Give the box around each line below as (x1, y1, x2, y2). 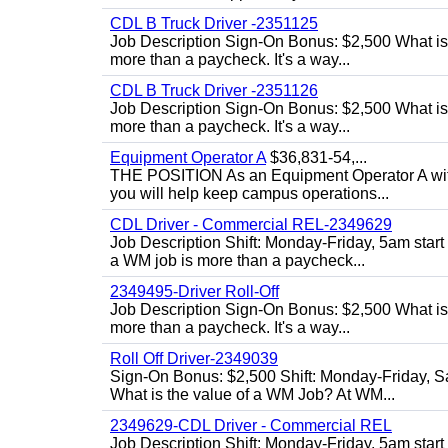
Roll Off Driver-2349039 (110, 350, 278, 367)
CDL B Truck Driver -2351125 (110, 15, 318, 32)
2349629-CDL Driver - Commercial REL (110, 417, 392, 434)
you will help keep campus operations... (110, 185, 389, 202)
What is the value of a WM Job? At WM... (110, 386, 395, 403)
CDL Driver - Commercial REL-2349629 (110, 216, 392, 233)
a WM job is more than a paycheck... (110, 252, 365, 269)
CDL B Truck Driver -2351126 (110, 82, 318, 99)
